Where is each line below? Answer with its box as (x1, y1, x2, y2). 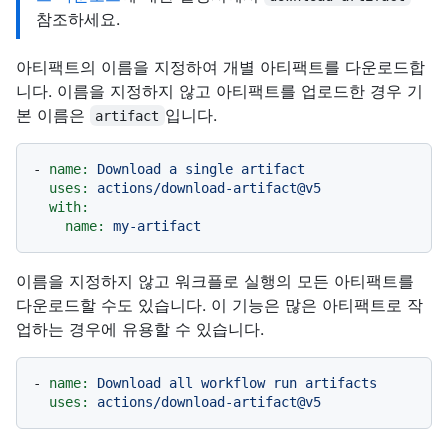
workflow (201, 374, 265, 391)
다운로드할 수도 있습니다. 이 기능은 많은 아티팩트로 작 (16, 294, 423, 315)
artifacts (305, 374, 377, 391)
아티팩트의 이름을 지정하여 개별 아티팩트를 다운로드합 (16, 56, 425, 77)
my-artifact (113, 217, 201, 234)
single (185, 160, 233, 177)
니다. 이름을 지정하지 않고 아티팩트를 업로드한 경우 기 (16, 80, 423, 101)
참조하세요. (36, 8, 120, 29)
